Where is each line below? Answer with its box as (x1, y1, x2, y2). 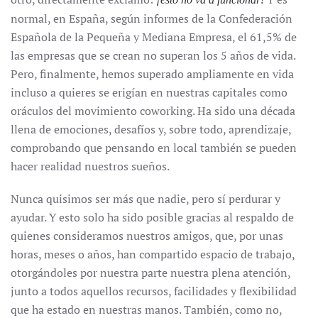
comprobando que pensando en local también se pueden (11, 139, 297, 155)
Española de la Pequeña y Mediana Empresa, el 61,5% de (11, 28, 297, 45)
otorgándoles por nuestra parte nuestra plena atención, (11, 264, 290, 280)
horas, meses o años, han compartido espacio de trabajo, (11, 246, 295, 262)
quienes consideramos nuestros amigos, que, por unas (11, 227, 283, 243)
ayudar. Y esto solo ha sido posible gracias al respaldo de (11, 209, 294, 225)
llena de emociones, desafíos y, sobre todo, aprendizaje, (11, 121, 291, 137)
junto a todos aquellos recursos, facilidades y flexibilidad (11, 283, 297, 299)
